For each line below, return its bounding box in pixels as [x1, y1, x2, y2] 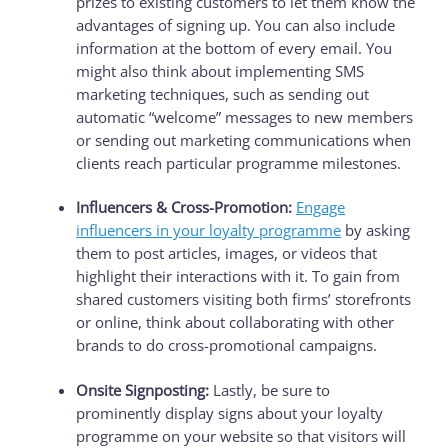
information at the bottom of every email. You [76, 37, 393, 58]
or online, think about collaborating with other [76, 312, 395, 333]
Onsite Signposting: [76, 380, 210, 401]
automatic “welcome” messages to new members [76, 106, 414, 127]
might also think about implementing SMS [76, 60, 365, 81]
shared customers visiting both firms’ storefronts [76, 289, 412, 310]
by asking [341, 220, 411, 241]
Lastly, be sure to [209, 380, 331, 401]
